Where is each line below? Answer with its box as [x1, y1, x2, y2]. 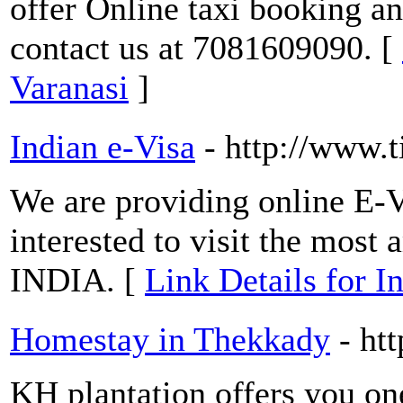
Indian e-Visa [10, 128, 195, 166]
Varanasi [10, 68, 129, 107]
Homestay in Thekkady [10, 320, 330, 359]
